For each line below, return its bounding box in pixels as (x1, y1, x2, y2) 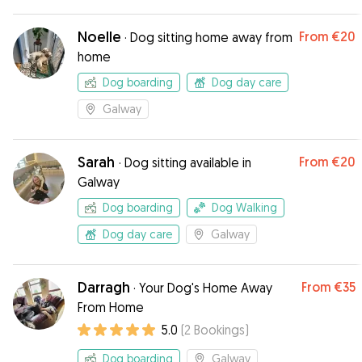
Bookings (194, 322, 245, 338)
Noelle (78, 27, 121, 46)
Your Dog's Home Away (139, 280, 272, 296)
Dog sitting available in (124, 154, 251, 170)
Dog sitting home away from (130, 29, 293, 45)
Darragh (78, 278, 130, 297)
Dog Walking (212, 200, 277, 214)
